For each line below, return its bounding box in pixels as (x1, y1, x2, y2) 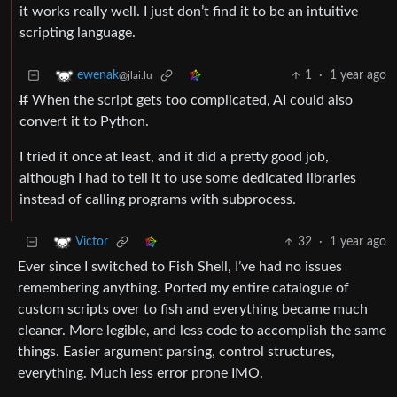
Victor (75, 236, 108, 249)
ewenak (77, 69, 119, 82)
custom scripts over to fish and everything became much (18, 302, 368, 317)
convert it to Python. (19, 114, 149, 129)
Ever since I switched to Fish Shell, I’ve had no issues (18, 260, 342, 275)
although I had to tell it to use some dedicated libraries (19, 171, 356, 186)
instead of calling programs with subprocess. (19, 192, 296, 207)
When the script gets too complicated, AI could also (28, 93, 353, 108)
